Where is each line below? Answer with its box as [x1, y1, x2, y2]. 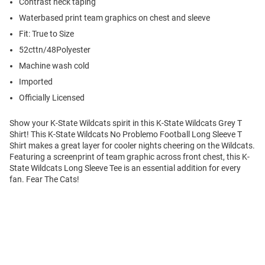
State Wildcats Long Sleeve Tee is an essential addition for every [9, 163, 241, 173]
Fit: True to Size [19, 29, 74, 39]
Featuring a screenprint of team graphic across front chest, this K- [9, 152, 250, 162]
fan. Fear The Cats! [9, 174, 79, 185]
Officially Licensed [19, 93, 85, 103]
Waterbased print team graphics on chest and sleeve [19, 13, 210, 23]
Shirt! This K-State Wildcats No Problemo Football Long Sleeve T [9, 130, 242, 140]
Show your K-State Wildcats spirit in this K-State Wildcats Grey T [9, 118, 242, 128]
